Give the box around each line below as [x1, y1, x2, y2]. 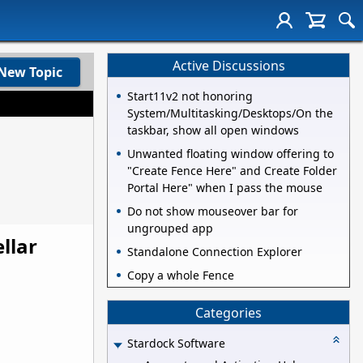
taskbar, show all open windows [127, 122, 299, 139]
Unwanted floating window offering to [127, 146, 334, 162]
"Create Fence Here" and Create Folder [127, 163, 337, 179]
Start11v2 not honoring [127, 88, 253, 105]
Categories [195, 303, 262, 322]
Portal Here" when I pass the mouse [127, 180, 322, 196]
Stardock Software [127, 335, 225, 352]
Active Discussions [172, 56, 285, 75]
